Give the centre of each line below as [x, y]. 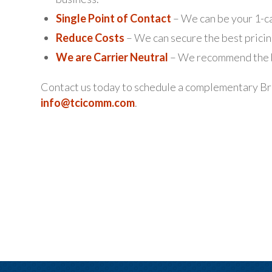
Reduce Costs [90, 37]
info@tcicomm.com [88, 102]
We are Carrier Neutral [112, 57]
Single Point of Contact [114, 18]
